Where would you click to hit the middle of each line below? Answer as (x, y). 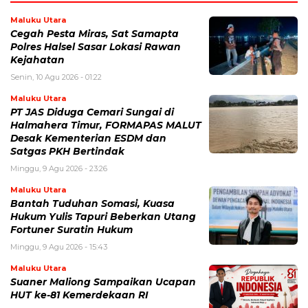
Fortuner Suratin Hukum (71, 229)
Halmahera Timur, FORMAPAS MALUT (106, 125)
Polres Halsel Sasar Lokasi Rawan (96, 46)
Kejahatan (37, 59)
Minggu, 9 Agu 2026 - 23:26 (59, 168)
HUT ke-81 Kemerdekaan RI (79, 295)
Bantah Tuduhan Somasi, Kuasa (92, 203)
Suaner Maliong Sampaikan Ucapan (103, 282)
